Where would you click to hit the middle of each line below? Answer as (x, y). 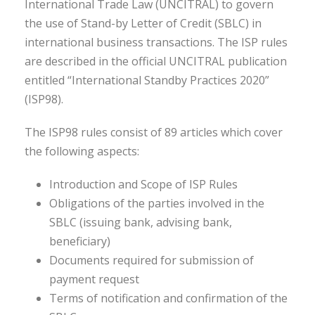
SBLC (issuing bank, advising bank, (141, 222)
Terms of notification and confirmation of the (168, 298)
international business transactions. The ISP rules (156, 42)
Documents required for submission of (152, 260)
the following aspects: (82, 151)
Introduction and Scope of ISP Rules (143, 184)
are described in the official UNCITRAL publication (156, 61)
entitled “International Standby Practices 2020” (147, 80)
